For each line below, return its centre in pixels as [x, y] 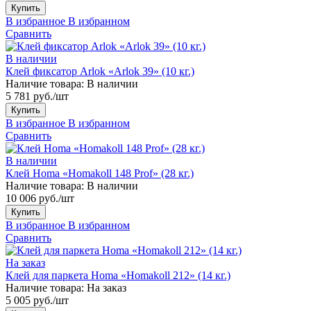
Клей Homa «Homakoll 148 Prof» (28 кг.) [100, 173]
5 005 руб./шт [37, 300]
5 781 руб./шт [37, 96]
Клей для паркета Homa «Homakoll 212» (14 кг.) [118, 275]
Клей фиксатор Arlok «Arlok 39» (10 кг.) [100, 71]
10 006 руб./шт [40, 198]
